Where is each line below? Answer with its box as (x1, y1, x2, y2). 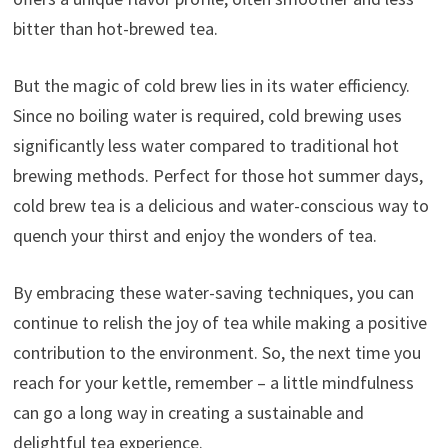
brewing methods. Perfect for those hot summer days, (12, 163, 423, 187)
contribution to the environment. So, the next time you (12, 340, 421, 364)
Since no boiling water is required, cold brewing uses (12, 103, 402, 127)
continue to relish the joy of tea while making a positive (12, 310, 427, 334)
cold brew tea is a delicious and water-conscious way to (12, 193, 429, 217)
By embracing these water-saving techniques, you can (12, 280, 414, 304)
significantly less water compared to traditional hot (12, 133, 399, 157)
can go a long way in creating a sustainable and (12, 400, 364, 424)
